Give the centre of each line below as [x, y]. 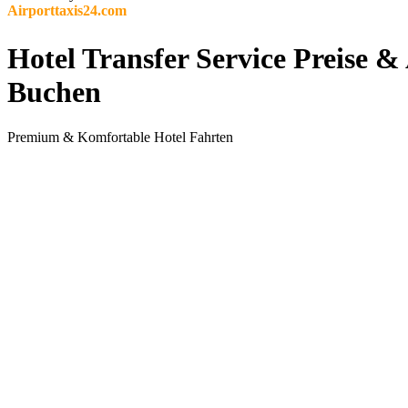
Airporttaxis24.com [67, 11]
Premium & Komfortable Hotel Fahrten [120, 137]
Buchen [54, 92]
